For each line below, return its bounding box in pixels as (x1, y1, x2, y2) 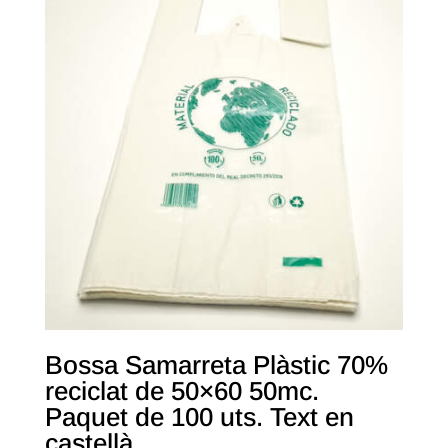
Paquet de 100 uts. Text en (44, 401, 354, 432)
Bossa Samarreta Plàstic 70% (44, 349, 388, 380)
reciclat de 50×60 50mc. (44, 375, 319, 406)
